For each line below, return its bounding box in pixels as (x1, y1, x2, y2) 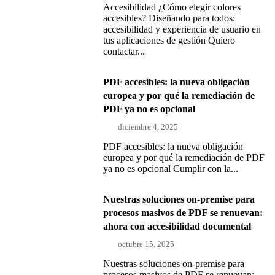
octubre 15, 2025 (118, 239, 175, 249)
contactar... (103, 45, 145, 56)
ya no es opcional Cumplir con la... (103, 163, 238, 174)
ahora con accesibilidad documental (103, 220, 251, 231)
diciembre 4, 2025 (118, 122, 179, 131)
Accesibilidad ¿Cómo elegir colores (103, 1, 241, 12)
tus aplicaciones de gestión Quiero (103, 34, 235, 45)
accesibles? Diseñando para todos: (103, 12, 235, 23)
